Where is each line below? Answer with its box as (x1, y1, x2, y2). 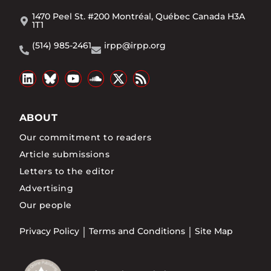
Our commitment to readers (19, 131, 151, 143)
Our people (19, 199, 72, 211)
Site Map (195, 226, 233, 237)
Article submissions (19, 148, 110, 160)
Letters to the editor (19, 165, 115, 177)
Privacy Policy (19, 226, 79, 237)
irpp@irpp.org (104, 40, 166, 51)
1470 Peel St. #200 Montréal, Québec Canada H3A (32, 11, 246, 22)
